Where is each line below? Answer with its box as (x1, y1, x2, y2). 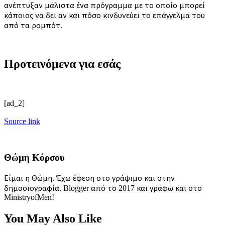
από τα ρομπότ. (4, 21, 62, 30)
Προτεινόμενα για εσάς (4, 57, 121, 70)
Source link (4, 117, 40, 126)
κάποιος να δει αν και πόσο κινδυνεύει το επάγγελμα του (4, 11, 205, 20)
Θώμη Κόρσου (4, 152, 65, 163)
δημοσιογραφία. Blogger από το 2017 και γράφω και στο (4, 184, 202, 193)
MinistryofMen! (4, 193, 54, 202)
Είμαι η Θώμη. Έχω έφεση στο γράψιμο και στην (4, 174, 175, 183)
